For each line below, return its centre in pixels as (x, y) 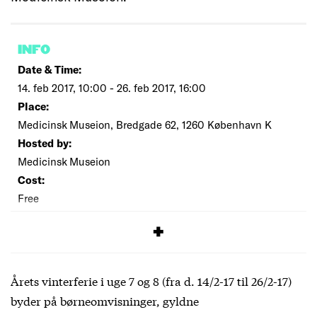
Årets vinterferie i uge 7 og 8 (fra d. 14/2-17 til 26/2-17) (151, 280)
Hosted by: (45, 143)
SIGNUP (39, 222)
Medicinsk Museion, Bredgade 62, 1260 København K (145, 124)
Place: (33, 106)
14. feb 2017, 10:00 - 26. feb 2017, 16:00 (112, 87)
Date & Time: (50, 69)
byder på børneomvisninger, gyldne (105, 300)
